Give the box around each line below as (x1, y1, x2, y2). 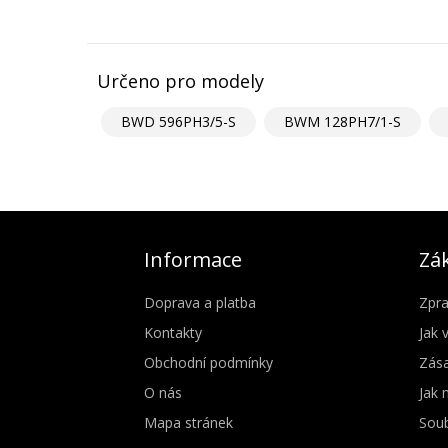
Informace (143, 245, 242, 273)
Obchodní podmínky (143, 352, 273, 372)
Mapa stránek (143, 412, 233, 432)
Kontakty (143, 322, 202, 342)
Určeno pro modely (97, 68, 264, 93)
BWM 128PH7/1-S (284, 111, 401, 131)
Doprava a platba (143, 292, 256, 312)
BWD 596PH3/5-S (121, 111, 236, 131)
